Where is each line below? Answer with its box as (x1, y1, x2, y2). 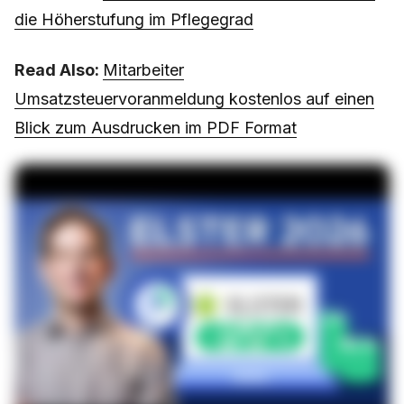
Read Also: (14, 60, 103, 80)
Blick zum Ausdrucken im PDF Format (14, 118, 297, 138)
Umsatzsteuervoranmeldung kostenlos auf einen (14, 89, 374, 109)
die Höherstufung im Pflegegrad (14, 10, 253, 30)
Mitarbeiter (103, 60, 184, 80)
